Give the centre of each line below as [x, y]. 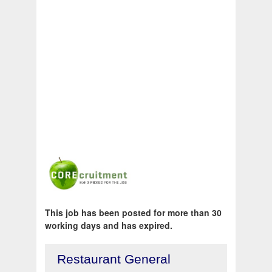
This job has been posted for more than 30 [133, 213]
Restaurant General [114, 259]
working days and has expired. [109, 226]
